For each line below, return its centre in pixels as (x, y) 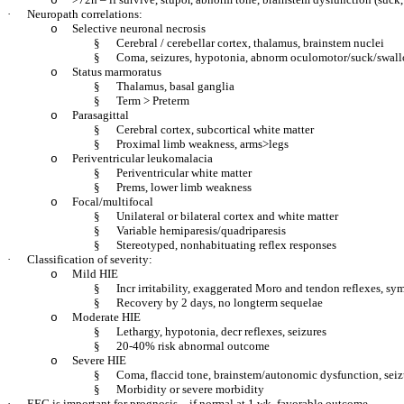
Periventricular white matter (184, 173)
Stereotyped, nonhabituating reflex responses (226, 245)
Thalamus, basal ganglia (175, 86)
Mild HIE (95, 274)
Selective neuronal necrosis (139, 28)
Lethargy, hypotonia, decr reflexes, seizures (221, 331)
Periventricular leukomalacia (142, 158)
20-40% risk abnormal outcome (193, 346)
